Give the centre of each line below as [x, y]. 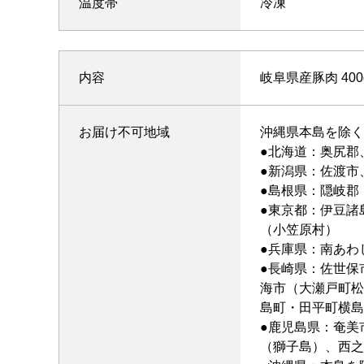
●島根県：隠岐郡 [310, 191]
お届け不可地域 [124, 132]
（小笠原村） [299, 230]
